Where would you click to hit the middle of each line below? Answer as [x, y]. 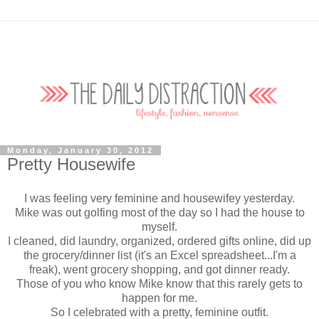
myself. [159, 226]
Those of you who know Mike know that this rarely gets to [159, 283]
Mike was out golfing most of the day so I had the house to [159, 212]
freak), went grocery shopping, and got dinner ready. [159, 269]
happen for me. [159, 298]
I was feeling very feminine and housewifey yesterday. [159, 198]
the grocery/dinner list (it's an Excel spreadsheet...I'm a [159, 255]
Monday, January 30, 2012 [80, 151]
